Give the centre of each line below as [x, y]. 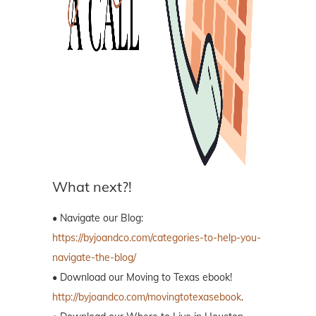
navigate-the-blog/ [94, 257]
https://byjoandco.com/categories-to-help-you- [157, 237]
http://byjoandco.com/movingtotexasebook [147, 297]
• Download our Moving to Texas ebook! [142, 277]
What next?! [92, 186]
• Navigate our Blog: [98, 218]
